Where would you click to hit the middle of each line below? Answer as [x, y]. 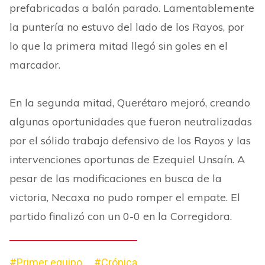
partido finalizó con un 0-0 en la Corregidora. [121, 216]
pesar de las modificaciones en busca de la [116, 178]
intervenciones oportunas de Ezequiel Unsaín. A [127, 159]
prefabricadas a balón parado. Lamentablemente [132, 8]
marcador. [35, 65]
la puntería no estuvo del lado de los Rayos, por [127, 27]
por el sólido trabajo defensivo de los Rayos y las [130, 140]
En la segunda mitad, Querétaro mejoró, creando [130, 103]
